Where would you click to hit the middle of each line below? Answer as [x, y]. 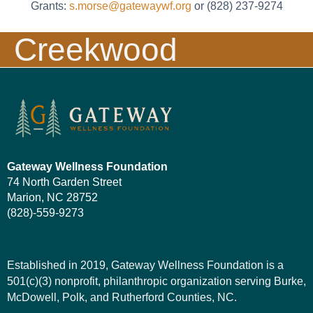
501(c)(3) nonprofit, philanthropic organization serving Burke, [156, 281]
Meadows [83, 84]
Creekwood [96, 49]
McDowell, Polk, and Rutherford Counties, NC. [122, 297]
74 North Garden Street [64, 182]
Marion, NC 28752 [52, 197]
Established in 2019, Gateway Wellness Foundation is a [145, 265]
